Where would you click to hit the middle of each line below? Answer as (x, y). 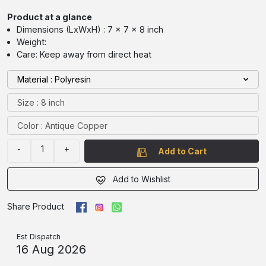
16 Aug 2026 (51, 250)
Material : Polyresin (73, 80)
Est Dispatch (39, 237)
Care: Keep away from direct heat (84, 55)
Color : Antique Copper (62, 126)
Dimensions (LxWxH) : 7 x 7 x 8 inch (90, 30)
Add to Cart (183, 151)
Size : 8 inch (41, 103)
